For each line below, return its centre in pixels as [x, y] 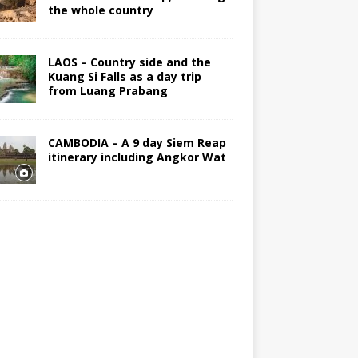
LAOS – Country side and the [129, 62]
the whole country [100, 10]
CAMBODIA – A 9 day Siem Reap [137, 143]
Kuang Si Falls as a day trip [124, 77]
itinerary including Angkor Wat [137, 157]
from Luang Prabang [107, 91]
